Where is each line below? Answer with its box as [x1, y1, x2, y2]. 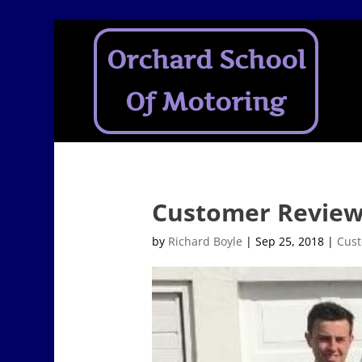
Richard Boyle [168, 234, 243, 250]
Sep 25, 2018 [255, 234, 325, 250]
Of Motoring [125, 86, 287, 118]
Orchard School [106, 44, 305, 76]
